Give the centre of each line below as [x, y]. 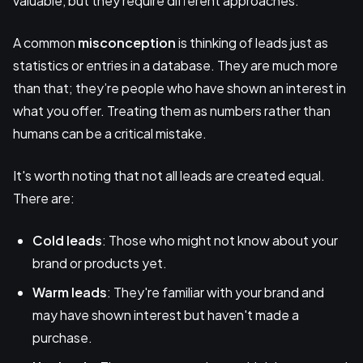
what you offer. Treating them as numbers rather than [172, 111]
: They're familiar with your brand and [216, 293]
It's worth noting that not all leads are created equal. [169, 176]
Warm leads [70, 293]
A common [45, 43]
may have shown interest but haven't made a [166, 315]
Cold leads [67, 241]
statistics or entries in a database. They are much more [175, 66]
